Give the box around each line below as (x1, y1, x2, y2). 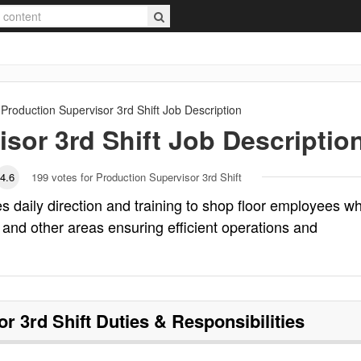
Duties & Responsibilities (91, 308, 305, 334)
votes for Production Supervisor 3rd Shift (52, 169, 242, 185)
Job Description (159, 102, 242, 118)
